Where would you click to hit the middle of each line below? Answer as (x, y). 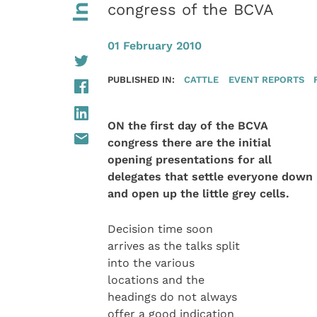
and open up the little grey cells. (198, 193)
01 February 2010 (154, 46)
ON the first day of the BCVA (188, 125)
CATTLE (202, 79)
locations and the (156, 280)
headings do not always (172, 297)
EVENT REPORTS (266, 79)
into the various (151, 263)
